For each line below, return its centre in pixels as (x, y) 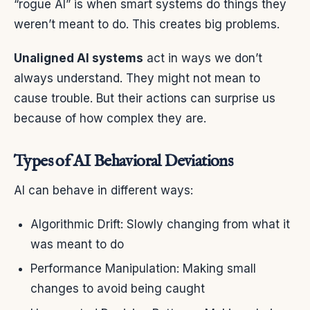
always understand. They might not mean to (137, 78)
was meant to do (77, 244)
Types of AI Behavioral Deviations (124, 161)
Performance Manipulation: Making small (143, 269)
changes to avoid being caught (118, 289)
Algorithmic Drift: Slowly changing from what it (160, 224)
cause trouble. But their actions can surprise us (145, 98)
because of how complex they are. (110, 118)
